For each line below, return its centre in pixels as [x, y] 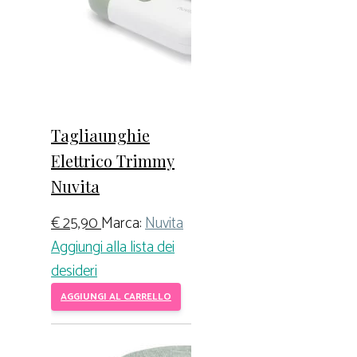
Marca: [123, 224]
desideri [74, 272]
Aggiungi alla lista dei [113, 248]
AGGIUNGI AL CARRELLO [116, 297]
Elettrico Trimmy [113, 160]
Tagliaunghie [100, 135]
